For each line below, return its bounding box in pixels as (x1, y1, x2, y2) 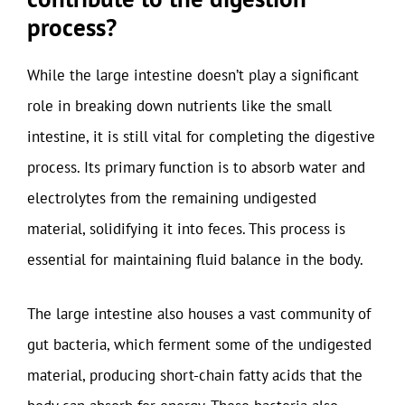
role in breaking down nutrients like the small (27, 96, 332, 116)
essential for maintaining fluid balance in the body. (27, 250, 363, 269)
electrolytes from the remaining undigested (27, 188, 316, 208)
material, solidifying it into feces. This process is (27, 219, 345, 239)
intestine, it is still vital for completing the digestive (27, 127, 375, 146)
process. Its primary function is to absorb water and (27, 157, 365, 177)
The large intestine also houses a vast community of (27, 303, 371, 324)
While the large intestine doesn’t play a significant (27, 65, 359, 85)
